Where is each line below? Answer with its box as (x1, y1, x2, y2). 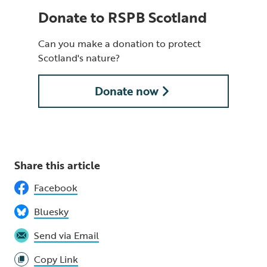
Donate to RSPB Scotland (38, 6, 207, 27)
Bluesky (34, 204, 69, 219)
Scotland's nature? (38, 50, 120, 65)
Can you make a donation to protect (38, 36, 201, 51)
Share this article (14, 157, 100, 173)
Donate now (94, 82, 159, 100)
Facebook (34, 180, 77, 195)
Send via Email (34, 228, 99, 243)
